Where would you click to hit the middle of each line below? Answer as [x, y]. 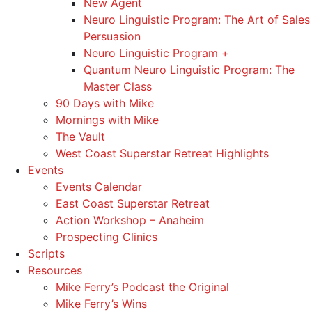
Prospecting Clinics [107, 237]
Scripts [46, 254]
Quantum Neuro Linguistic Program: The [189, 70]
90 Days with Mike [105, 103]
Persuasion [112, 37]
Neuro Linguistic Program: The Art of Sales [197, 20]
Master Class [118, 87]
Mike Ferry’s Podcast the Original [142, 287]
